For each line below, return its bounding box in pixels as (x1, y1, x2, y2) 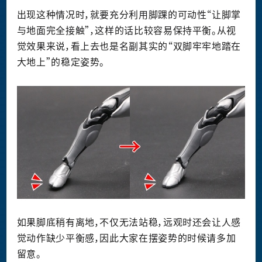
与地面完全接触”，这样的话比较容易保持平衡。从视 (16, 25, 237, 35)
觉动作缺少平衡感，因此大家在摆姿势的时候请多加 (16, 233, 236, 243)
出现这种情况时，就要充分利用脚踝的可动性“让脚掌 (16, 9, 242, 19)
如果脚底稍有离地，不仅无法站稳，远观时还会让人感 (16, 218, 242, 227)
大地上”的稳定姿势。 (16, 57, 105, 67)
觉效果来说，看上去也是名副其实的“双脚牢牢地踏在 (16, 41, 242, 51)
